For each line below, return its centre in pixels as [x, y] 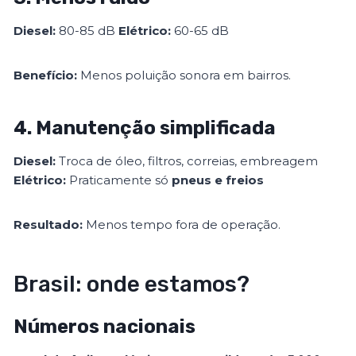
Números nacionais [105, 327]
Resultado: [48, 225]
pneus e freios [218, 180]
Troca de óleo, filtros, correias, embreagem [187, 161]
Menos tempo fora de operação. [182, 225]
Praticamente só [119, 180]
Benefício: [46, 75]
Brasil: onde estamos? [132, 284]
